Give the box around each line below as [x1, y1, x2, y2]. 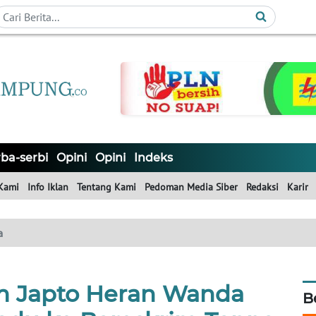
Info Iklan [28, 181, 68, 194]
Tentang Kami [77, 181, 136, 194]
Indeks [134, 151, 173, 165]
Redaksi [246, 181, 279, 194]
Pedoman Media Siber [145, 181, 238, 194]
